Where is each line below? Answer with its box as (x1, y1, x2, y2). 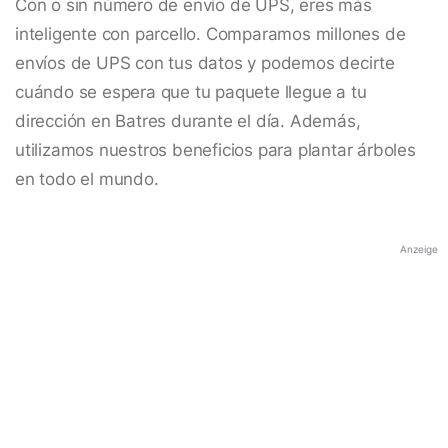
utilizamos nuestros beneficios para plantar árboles (15, 140, 416, 161)
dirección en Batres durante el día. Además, (15, 111, 361, 132)
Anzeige (400, 243, 438, 256)
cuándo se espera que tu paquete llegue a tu (15, 82, 367, 103)
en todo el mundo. (15, 169, 159, 190)
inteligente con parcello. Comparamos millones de (15, 24, 406, 45)
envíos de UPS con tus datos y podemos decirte (15, 53, 395, 74)
